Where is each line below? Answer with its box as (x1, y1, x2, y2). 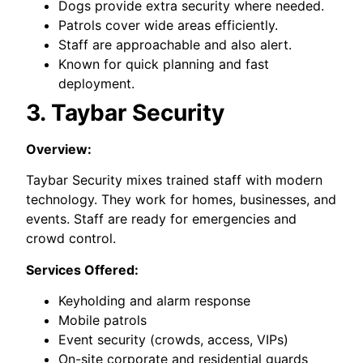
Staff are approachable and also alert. (58, 36, 293, 53)
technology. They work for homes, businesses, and (26, 191, 337, 208)
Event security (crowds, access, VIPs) (58, 331, 289, 348)
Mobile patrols (58, 311, 147, 328)
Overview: (26, 140, 92, 157)
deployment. (58, 75, 135, 92)
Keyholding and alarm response (58, 292, 251, 309)
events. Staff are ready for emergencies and (26, 211, 297, 228)
